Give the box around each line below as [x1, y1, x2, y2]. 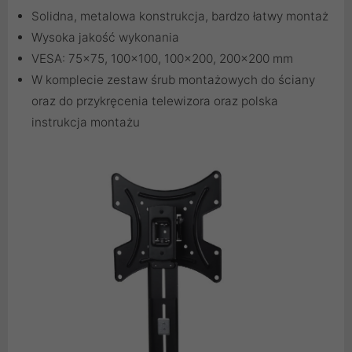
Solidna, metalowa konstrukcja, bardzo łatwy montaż [31, 9, 328, 24]
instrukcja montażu [31, 115, 140, 130]
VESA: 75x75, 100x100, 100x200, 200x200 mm [31, 51, 293, 67]
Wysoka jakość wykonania [31, 30, 179, 46]
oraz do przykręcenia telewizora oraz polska [31, 93, 278, 109]
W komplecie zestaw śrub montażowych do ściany [31, 72, 315, 88]
